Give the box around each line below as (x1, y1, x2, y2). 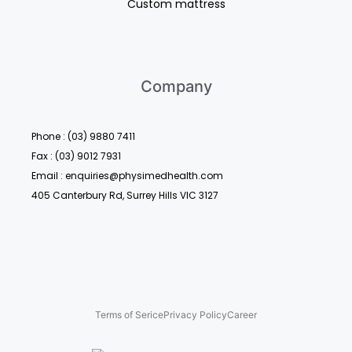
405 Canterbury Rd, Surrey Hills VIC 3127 (31, 189, 218, 203)
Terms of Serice (95, 309, 163, 321)
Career (227, 309, 257, 321)
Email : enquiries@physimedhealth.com (31, 169, 223, 183)
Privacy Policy (163, 309, 227, 321)
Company (140, 77, 212, 97)
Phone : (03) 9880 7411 (31, 130, 135, 144)
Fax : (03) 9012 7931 (31, 149, 121, 163)
